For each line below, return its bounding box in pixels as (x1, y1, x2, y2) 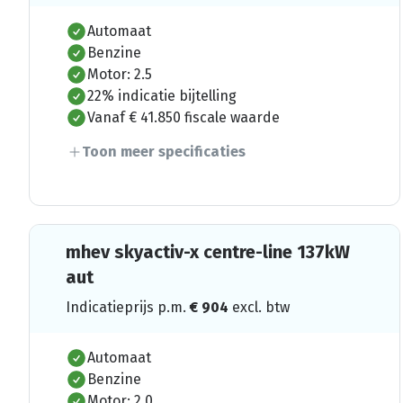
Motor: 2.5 (87, 65, 152, 83)
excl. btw (232, 298, 290, 316)
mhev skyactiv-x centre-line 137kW (66, 240, 350, 263)
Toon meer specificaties (82, 142, 246, 160)
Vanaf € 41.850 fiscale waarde (87, 108, 280, 126)
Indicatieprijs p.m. (66, 298, 190, 316)
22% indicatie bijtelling (87, 86, 237, 104)
